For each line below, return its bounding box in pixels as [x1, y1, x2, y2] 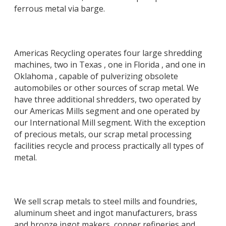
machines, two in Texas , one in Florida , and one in [14, 59, 205, 70]
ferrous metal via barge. [14, 3, 105, 14]
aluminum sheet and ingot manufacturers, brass [14, 207, 197, 219]
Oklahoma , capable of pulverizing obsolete [14, 70, 178, 82]
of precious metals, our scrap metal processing [14, 128, 192, 140]
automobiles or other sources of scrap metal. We [14, 82, 199, 93]
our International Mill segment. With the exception [14, 117, 205, 128]
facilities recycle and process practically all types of [14, 140, 204, 151]
